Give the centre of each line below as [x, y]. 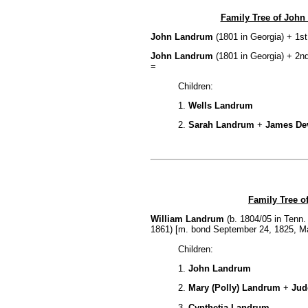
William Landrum [187, 219]
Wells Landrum [220, 106]
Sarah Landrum [221, 125]
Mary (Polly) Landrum [234, 288]
